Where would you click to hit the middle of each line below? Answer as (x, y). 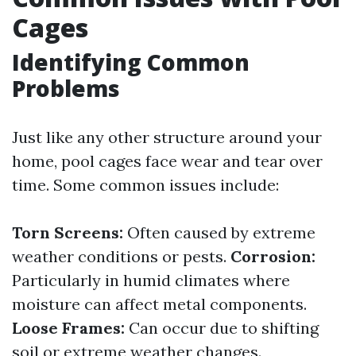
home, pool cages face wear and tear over (167, 161)
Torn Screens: (68, 232)
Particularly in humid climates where (151, 280)
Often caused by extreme (219, 232)
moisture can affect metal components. (159, 304)
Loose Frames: (68, 328)
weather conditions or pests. (121, 256)
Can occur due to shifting (222, 328)
